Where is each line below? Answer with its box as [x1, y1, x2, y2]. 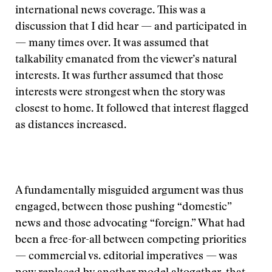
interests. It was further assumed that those [15, 71, 223, 82]
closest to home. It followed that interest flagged [15, 104, 249, 115]
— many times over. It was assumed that [15, 38, 209, 49]
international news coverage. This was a [15, 5, 206, 16]
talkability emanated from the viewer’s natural [15, 55, 237, 66]
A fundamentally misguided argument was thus [15, 186, 243, 197]
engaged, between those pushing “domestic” [15, 202, 232, 213]
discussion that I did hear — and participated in [15, 22, 247, 33]
